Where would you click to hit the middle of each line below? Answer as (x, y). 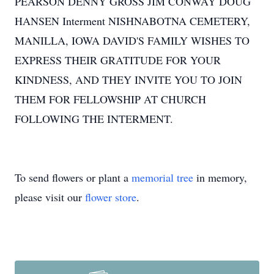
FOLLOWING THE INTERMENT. (94, 119)
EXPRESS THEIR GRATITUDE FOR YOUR (118, 60)
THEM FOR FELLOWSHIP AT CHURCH (110, 99)
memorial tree (162, 177)
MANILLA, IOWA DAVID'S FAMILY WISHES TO (132, 40)
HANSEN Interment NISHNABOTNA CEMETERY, (132, 21)
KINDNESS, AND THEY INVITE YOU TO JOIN (128, 80)
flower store (111, 197)
